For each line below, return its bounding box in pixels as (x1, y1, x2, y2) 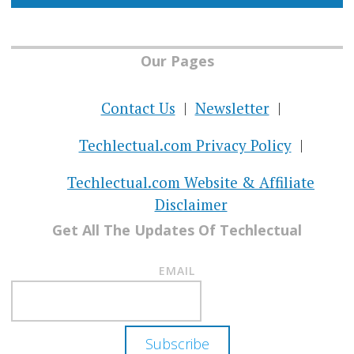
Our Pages (140, 51, 214, 71)
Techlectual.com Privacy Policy (78, 134, 292, 155)
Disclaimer (154, 194, 228, 214)
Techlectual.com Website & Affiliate (67, 171, 314, 192)
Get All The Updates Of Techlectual (52, 220, 302, 240)
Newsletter (194, 97, 269, 118)
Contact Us (100, 97, 175, 118)
